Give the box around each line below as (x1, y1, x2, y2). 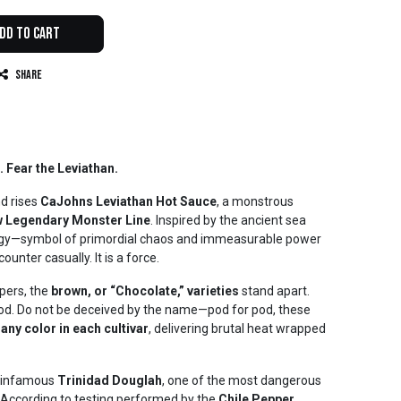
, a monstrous (217, 194, 294, 209)
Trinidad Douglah (57, 373, 162, 388)
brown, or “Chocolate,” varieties (51, 284, 239, 298)
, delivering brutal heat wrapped (149, 321, 326, 336)
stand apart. (239, 284, 310, 298)
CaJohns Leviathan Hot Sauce (40, 194, 217, 209)
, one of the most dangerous (162, 373, 321, 388)
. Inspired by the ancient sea (150, 213, 306, 227)
